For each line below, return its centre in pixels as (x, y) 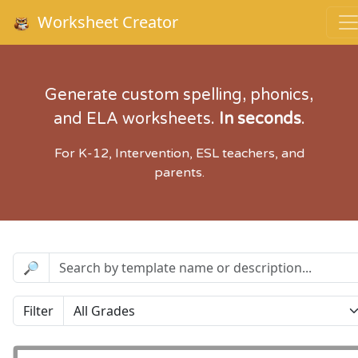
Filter (38, 311)
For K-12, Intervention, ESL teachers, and (179, 153)
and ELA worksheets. (136, 119)
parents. (179, 173)
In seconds (260, 119)
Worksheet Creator (106, 22)
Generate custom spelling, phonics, (179, 95)
